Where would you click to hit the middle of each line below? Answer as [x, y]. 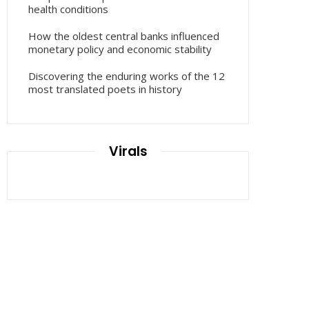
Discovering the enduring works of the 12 [127, 76]
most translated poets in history [105, 89]
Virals [128, 151]
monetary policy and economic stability [120, 49]
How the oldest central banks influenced [124, 36]
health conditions [68, 9]
